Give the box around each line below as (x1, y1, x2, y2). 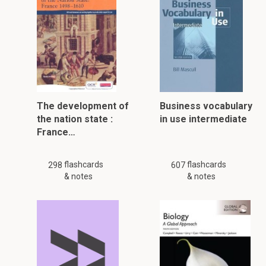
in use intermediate (159, 113, 247, 125)
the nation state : (37, 113, 113, 125)
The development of (37, 100, 129, 112)
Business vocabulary (159, 100, 252, 112)
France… (37, 126, 75, 138)
